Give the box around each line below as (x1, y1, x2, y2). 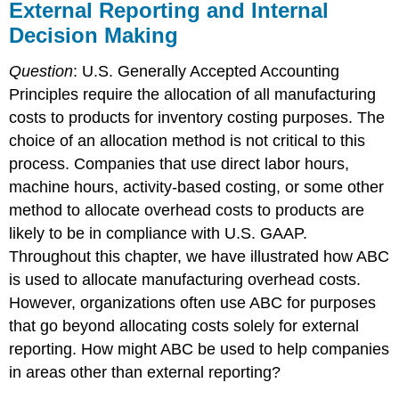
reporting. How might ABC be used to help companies (9, 339, 390, 358)
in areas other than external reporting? (9, 362, 281, 381)
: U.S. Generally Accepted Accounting (73, 61, 340, 80)
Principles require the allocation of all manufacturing (9, 85, 377, 103)
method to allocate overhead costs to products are (9, 200, 365, 219)
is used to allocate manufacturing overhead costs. (9, 270, 362, 289)
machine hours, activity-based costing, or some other (9, 177, 385, 196)
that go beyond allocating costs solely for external (9, 316, 360, 335)
